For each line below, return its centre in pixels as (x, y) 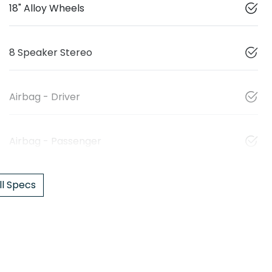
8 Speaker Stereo (51, 52)
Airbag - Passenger (55, 141)
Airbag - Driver (45, 97)
